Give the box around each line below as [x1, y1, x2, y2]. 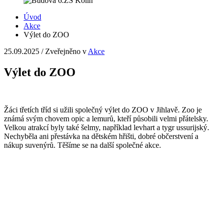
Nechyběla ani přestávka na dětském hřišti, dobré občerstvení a [4, 132, 198, 141]
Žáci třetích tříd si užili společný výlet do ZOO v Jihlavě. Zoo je [4, 106, 202, 114]
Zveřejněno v [45, 47, 88, 56]
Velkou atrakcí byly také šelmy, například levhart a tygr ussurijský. [4, 123, 209, 132]
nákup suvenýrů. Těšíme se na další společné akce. [4, 141, 161, 150]
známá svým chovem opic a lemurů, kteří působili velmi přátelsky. [4, 114, 208, 123]
